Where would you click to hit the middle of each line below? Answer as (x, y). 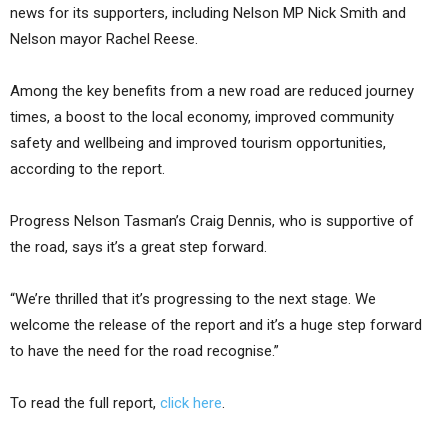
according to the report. (87, 168)
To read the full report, (85, 402)
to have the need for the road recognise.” (144, 350)
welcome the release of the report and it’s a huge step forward (216, 324)
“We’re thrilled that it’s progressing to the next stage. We (193, 298)
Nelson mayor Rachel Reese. (104, 38)
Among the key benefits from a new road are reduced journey (212, 90)
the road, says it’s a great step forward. (138, 246)
